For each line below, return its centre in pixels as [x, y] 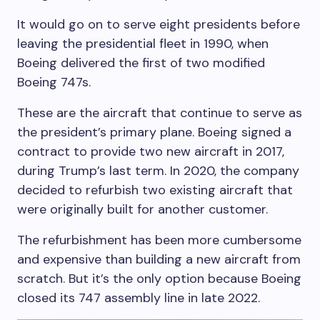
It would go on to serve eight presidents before [159, 24]
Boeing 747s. [54, 82]
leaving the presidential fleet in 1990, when [143, 43]
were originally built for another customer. [142, 209]
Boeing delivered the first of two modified [141, 62]
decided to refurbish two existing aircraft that [155, 190]
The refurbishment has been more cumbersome [159, 240]
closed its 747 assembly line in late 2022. [139, 297]
